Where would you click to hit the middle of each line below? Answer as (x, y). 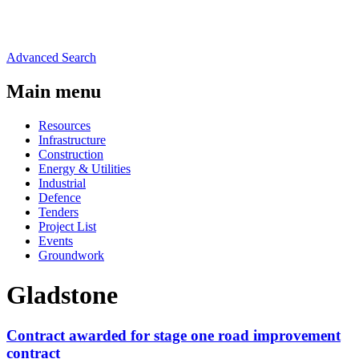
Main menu (54, 92)
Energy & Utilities (85, 169)
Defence (60, 198)
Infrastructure (72, 140)
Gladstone (62, 294)
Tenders (58, 212)
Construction (71, 155)
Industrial (62, 184)
